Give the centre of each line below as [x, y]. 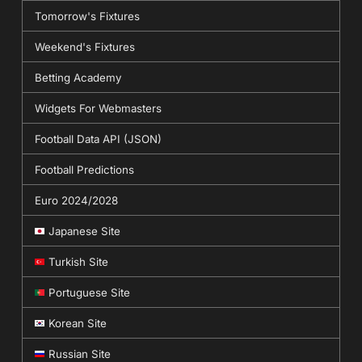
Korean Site [77, 323]
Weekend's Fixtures [84, 46]
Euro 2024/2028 [76, 200]
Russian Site [79, 354]
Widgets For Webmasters [98, 108]
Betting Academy [78, 77]
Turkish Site [78, 261]
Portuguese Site [89, 292]
